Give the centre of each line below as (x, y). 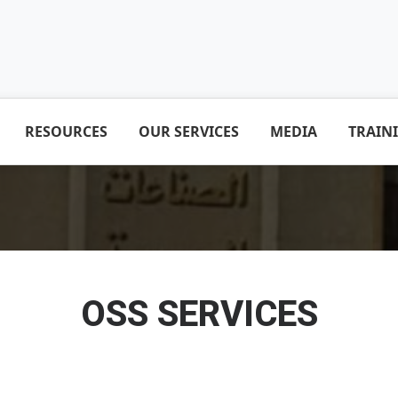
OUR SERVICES (189, 132)
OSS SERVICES (199, 314)
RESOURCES (66, 132)
